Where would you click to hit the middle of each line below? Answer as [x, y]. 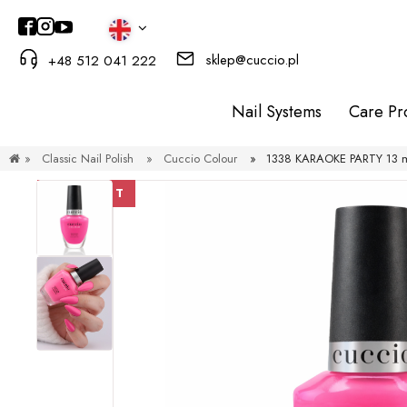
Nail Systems [277, 112]
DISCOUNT [86, 194]
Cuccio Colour [200, 159]
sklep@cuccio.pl [253, 60]
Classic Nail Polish [87, 159]
